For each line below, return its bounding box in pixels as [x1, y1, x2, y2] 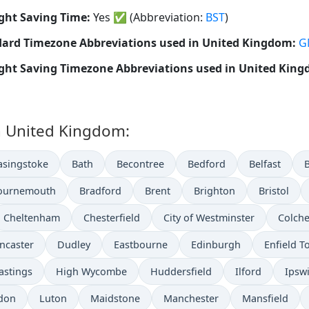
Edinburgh [191, 238, 241, 252]
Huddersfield [150, 265, 212, 279]
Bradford [79, 184, 121, 198]
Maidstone [90, 292, 140, 306]
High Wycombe [56, 265, 127, 279]
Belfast [249, 157, 281, 171]
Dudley [57, 238, 90, 252]
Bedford [188, 157, 226, 171]
